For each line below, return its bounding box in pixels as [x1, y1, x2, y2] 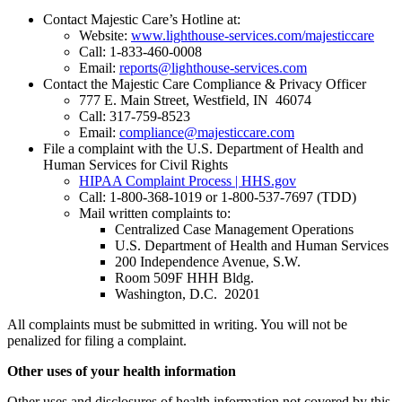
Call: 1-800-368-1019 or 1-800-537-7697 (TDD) [79, 188, 356, 205]
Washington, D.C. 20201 [115, 285, 260, 301]
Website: [79, 27, 131, 43]
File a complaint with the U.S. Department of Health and [43, 140, 363, 156]
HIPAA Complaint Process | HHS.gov [79, 172, 296, 188]
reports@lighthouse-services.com [119, 59, 307, 75]
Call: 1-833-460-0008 [79, 43, 202, 59]
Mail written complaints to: [79, 205, 231, 221]
